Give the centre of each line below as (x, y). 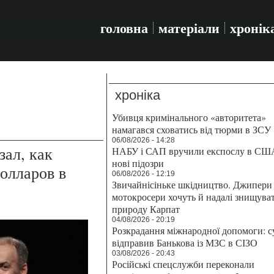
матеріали (189, 28)
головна (124, 28)
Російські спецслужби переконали (183, 264)
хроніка (138, 95)
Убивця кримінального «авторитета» (189, 117)
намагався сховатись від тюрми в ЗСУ (191, 129)
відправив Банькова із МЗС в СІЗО (185, 243)
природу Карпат (146, 209)
